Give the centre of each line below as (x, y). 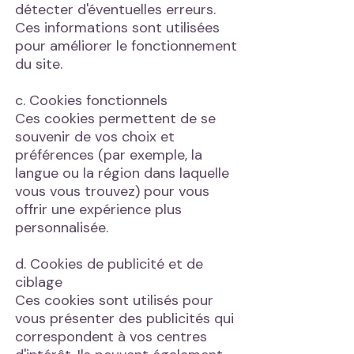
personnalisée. (62, 228)
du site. (39, 64)
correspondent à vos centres (111, 337)
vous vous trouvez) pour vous (112, 191)
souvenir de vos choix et (95, 137)
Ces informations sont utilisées (117, 28)
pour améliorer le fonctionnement (126, 46)
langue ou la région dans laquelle (122, 173)
